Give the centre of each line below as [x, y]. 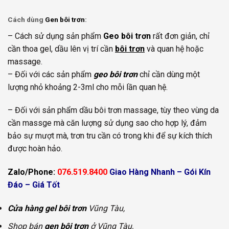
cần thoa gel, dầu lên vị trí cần [60, 49]
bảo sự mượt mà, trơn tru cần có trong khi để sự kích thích [110, 136]
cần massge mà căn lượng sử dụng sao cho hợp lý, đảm [107, 123]
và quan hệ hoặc [175, 49]
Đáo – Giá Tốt [34, 185]
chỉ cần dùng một [170, 74]
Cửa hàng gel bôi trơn [47, 209]
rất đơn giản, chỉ [180, 36]
